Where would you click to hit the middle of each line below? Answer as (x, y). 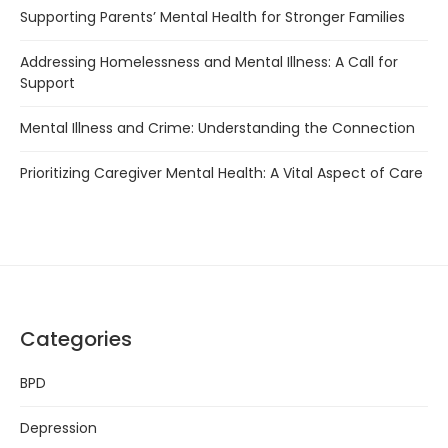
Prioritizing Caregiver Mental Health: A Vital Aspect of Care (221, 173)
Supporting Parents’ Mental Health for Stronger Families (212, 17)
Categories (76, 339)
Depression (58, 428)
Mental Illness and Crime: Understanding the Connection (217, 128)
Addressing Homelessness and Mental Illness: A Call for (209, 62)
